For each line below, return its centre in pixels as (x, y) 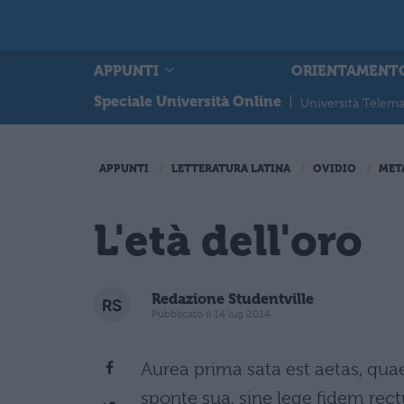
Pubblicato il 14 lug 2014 (211, 313)
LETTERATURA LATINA (231, 169)
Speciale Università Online (188, 101)
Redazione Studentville (233, 298)
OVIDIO (335, 169)
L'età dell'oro (228, 241)
